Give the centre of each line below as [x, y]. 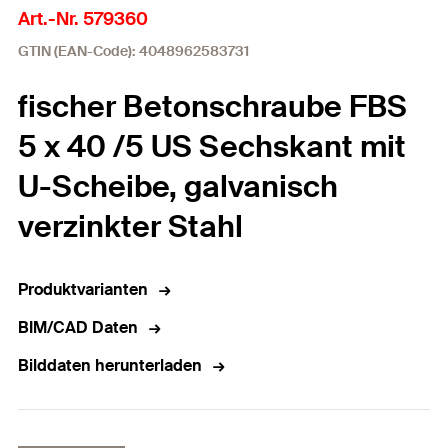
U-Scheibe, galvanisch [178, 186]
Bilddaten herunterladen [110, 365]
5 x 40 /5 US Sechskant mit [212, 146]
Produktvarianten [83, 289]
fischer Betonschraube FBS [212, 106]
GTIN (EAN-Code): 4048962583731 [133, 51]
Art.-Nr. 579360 [83, 19]
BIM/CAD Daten [78, 327]
